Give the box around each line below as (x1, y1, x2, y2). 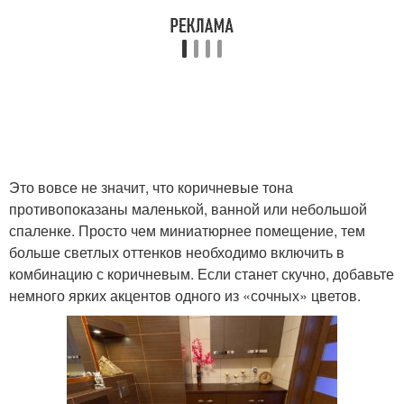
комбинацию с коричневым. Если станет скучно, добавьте (9, 263, 394, 284)
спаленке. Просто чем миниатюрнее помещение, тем (9, 220, 365, 241)
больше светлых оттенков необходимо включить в (9, 242, 344, 262)
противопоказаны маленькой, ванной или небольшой (9, 198, 367, 219)
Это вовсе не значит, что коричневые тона (9, 177, 293, 197)
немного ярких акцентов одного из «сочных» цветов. (9, 285, 361, 306)
